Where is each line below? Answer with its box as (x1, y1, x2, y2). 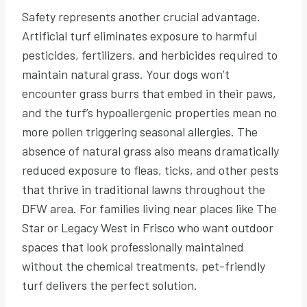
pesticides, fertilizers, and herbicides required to (22, 47, 278, 62)
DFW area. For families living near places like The (22, 200, 277, 216)
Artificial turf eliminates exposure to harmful (22, 27, 257, 43)
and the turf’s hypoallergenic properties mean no (22, 104, 277, 120)
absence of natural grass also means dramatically (22, 143, 279, 158)
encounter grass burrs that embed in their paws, (22, 85, 276, 101)
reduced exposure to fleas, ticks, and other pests (22, 162, 279, 177)
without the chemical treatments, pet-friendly (22, 258, 265, 273)
